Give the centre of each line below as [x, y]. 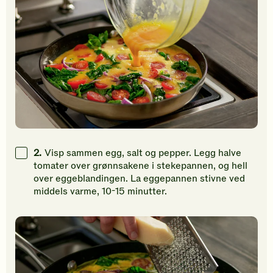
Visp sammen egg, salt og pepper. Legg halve [143, 153]
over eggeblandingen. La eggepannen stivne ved [139, 179]
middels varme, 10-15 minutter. [100, 192]
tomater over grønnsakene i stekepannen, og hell [140, 166]
